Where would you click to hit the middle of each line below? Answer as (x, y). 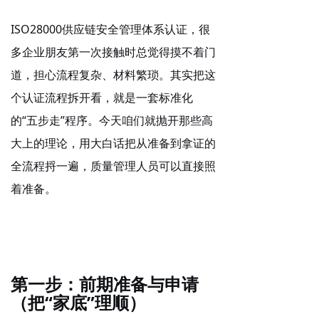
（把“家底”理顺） (78, 302)
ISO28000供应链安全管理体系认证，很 (110, 29)
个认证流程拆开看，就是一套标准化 (102, 98)
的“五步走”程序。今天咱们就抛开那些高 (112, 120)
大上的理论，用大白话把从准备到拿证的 (113, 143)
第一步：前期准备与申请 (105, 284)
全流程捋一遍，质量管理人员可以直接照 (113, 166)
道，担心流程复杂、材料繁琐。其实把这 (113, 75)
